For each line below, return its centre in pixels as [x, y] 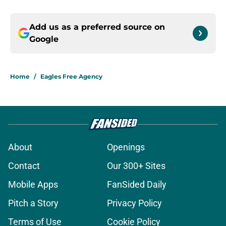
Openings [126, 147]
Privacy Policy [134, 203]
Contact [24, 166]
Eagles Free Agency [71, 77]
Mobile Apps [33, 185]
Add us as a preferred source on [97, 27]
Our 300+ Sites [136, 166]
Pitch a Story [33, 203]
